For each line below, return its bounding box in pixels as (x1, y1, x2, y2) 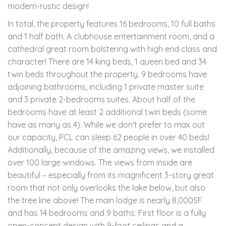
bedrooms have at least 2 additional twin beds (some (8, 106, 207, 117)
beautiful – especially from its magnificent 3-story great (8, 169, 214, 180)
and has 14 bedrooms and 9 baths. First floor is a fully (8, 207, 206, 218)
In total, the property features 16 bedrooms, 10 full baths (8, 18, 215, 29)
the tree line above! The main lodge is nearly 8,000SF (8, 195, 202, 205)
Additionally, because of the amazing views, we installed (8, 144, 214, 155)
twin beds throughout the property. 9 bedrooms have (8, 69, 207, 79)
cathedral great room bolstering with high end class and (8, 43, 217, 54)
